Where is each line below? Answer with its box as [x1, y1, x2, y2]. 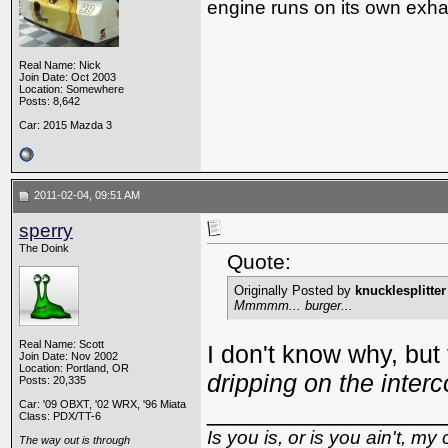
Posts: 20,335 [19, 374, 86, 386]
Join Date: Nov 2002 [19, 350, 118, 362]
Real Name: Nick [19, 59, 101, 71]
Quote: [227, 250, 291, 274]
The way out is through [19, 434, 130, 446]
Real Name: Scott [19, 338, 104, 350]
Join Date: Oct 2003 [19, 71, 116, 83]
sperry [19, 220, 73, 241]
